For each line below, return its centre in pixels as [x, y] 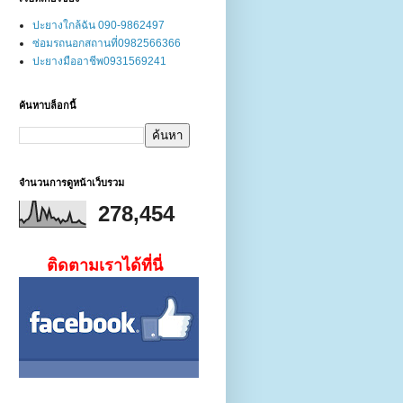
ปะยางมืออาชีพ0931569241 [99, 61]
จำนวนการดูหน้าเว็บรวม [72, 182]
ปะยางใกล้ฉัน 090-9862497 [99, 25]
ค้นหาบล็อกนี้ [48, 105]
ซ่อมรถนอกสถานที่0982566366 [107, 43]
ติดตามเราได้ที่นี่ [104, 265]
